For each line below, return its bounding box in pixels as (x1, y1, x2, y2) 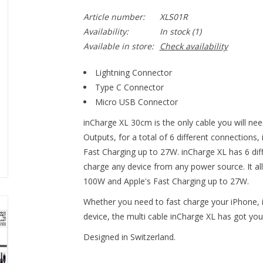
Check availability (159, 41, 228, 52)
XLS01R (159, 11, 188, 22)
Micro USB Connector (95, 96, 178, 107)
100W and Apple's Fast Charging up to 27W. (83, 176, 249, 187)
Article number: (83, 11, 145, 22)
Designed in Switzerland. (83, 231, 176, 242)
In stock (159, 26, 190, 37)
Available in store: (83, 41, 154, 52)
